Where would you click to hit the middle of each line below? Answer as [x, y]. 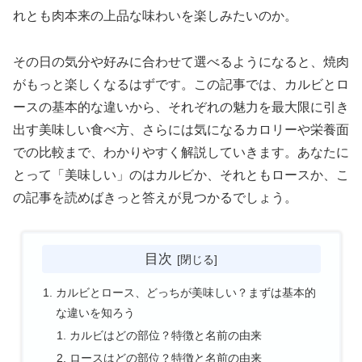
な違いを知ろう [95, 312]
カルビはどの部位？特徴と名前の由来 [166, 335]
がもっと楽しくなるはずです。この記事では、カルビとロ [181, 84]
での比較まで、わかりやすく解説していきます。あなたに [181, 152]
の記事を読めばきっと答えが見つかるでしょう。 [155, 197]
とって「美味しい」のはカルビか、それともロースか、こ [181, 175]
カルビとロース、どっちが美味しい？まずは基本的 [185, 292]
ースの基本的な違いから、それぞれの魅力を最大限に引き [181, 107]
